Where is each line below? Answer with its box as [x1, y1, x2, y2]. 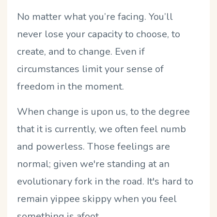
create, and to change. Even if [17, 45, 145, 58]
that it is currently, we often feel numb [17, 122, 186, 136]
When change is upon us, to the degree [17, 105, 190, 118]
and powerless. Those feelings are [17, 139, 170, 153]
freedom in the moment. [17, 79, 124, 93]
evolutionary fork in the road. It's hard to [17, 174, 193, 188]
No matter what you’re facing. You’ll [17, 10, 173, 23]
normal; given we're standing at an [17, 157, 170, 170]
